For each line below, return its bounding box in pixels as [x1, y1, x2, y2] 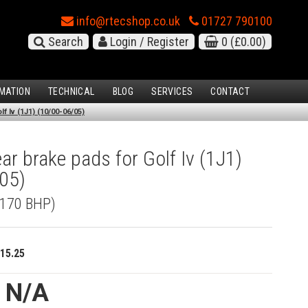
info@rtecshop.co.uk [74, 14, 180, 28]
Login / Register [107, 34, 189, 49]
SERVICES [151, 86, 193, 98]
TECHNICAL [48, 86, 95, 98]
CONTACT [210, 86, 250, 98]
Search [45, 34, 83, 49]
